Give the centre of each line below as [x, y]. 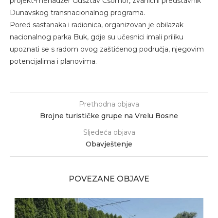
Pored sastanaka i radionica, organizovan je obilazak [97, 25]
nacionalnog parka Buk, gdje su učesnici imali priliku [97, 37]
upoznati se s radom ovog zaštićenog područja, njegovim [107, 49]
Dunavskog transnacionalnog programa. [77, 13]
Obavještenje [109, 144]
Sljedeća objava [109, 133]
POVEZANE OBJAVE [109, 179]
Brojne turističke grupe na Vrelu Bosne [109, 116]
